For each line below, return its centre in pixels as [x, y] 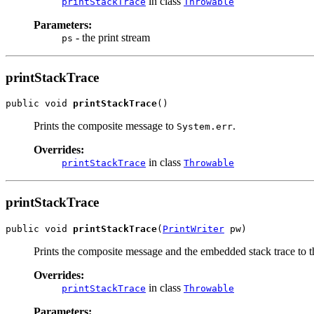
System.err [205, 127]
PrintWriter [193, 228]
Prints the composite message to [105, 126]
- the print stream [111, 37]
